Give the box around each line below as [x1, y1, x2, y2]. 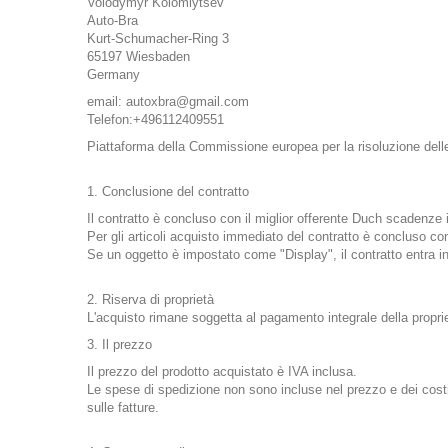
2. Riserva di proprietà [87, 292, 214, 308]
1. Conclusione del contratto [87, 184, 249, 200]
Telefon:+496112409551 [87, 112, 224, 128]
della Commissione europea [158, 139, 318, 155]
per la [322, 139, 354, 155]
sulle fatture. [87, 400, 159, 416]
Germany [87, 67, 140, 83]
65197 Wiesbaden [87, 49, 190, 65]
